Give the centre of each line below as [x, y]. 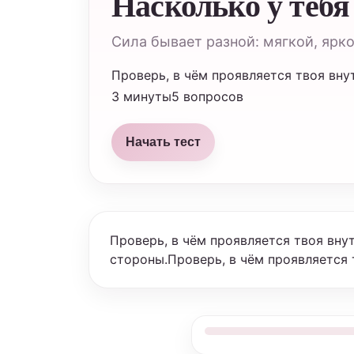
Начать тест [163, 142]
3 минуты [141, 96]
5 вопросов [207, 96]
